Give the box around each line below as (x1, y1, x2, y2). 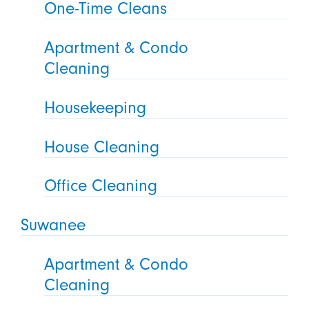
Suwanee (20, 215, 86, 235)
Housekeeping (44, 97, 147, 117)
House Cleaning (44, 137, 160, 157)
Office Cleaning (44, 176, 158, 196)
